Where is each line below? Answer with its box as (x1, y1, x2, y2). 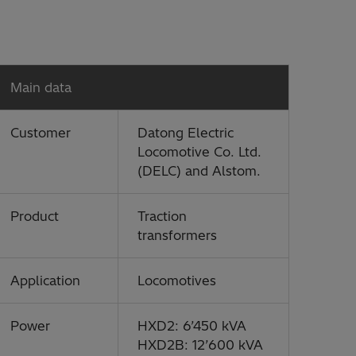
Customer (10, 125, 79, 141)
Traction (137, 208, 187, 224)
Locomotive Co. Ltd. (137, 144, 261, 160)
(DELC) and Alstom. (137, 163, 261, 179)
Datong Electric (137, 125, 234, 141)
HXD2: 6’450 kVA (137, 318, 246, 334)
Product (10, 208, 59, 224)
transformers (137, 227, 217, 243)
